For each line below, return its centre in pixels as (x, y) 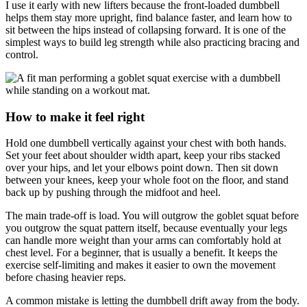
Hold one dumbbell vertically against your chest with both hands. (146, 143)
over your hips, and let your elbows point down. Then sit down (142, 168)
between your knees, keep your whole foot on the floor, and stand (147, 180)
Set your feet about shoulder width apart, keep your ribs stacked (143, 156)
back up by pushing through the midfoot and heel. (113, 193)
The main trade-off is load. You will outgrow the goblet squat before (152, 216)
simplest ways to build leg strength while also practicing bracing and (152, 42)
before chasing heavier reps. (66, 278)
